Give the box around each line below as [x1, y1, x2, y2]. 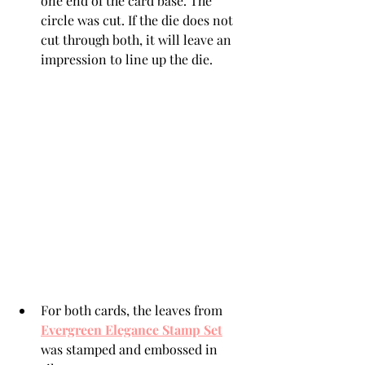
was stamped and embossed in [41, 341, 221, 358]
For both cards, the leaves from [41, 301, 226, 319]
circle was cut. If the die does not [41, 11, 236, 29]
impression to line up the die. [41, 51, 213, 68]
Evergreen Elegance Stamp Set [41, 321, 222, 338]
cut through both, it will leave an [41, 31, 235, 48]
